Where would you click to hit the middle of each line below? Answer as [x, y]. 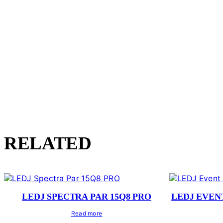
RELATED [48, 143]
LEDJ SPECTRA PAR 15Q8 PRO [87, 197]
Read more [87, 214]
